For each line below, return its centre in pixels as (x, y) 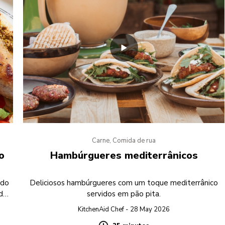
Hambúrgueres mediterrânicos (124, 156)
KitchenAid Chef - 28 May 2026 (124, 210)
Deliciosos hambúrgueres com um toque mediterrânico (124, 183)
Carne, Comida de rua (124, 141)
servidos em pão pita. (124, 194)
